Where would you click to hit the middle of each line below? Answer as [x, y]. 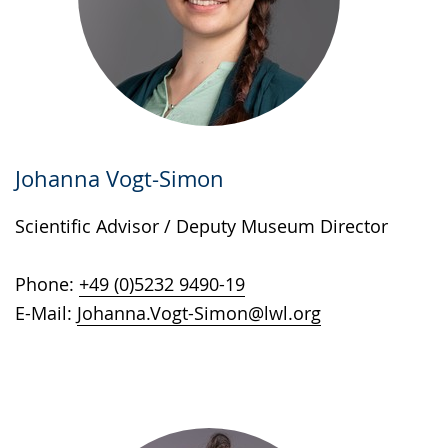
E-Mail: [46, 313]
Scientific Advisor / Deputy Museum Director [201, 226]
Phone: [47, 284]
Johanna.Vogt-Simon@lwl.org [199, 313]
